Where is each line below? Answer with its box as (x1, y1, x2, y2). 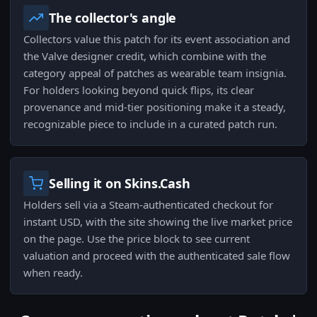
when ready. (23, 265, 83, 280)
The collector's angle (49, 9, 177, 27)
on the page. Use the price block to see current (23, 231, 250, 246)
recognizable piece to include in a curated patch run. (23, 117, 277, 132)
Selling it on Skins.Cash (49, 175, 190, 192)
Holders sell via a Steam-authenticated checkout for (23, 197, 273, 212)
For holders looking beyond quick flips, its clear (23, 83, 254, 98)
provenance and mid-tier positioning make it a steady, (23, 100, 286, 115)
